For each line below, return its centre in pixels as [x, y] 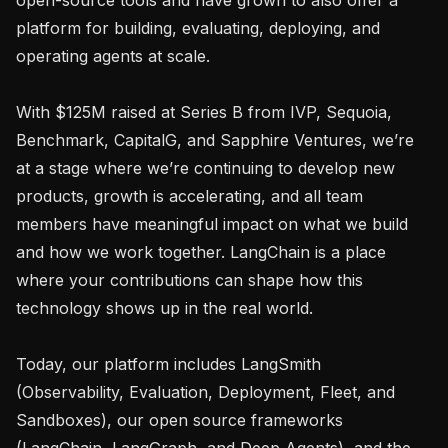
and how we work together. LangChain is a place [201, 251]
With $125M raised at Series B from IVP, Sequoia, [204, 111]
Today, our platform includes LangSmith [168, 363]
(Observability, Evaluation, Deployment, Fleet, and [205, 391]
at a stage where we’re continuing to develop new [205, 167]
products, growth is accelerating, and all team [189, 195]
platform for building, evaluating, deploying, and [198, 27]
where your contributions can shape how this [189, 279]
